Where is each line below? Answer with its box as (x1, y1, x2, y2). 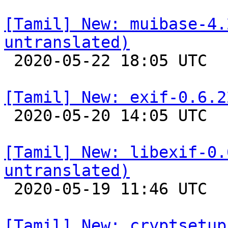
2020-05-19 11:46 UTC (4, 180, 14, 198)
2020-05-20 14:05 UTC (4, 106, 14, 125)
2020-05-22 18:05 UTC (4, 51, 14, 70)
